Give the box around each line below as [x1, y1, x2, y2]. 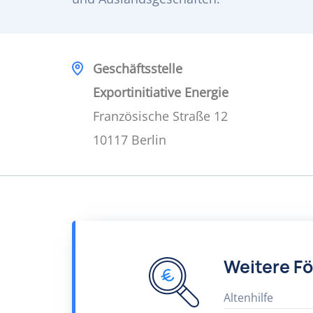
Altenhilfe [224, 290, 273, 305]
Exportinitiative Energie [93, 84, 228, 101]
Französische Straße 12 [93, 108, 228, 124]
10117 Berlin [93, 131, 166, 148]
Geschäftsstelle [93, 60, 182, 77]
